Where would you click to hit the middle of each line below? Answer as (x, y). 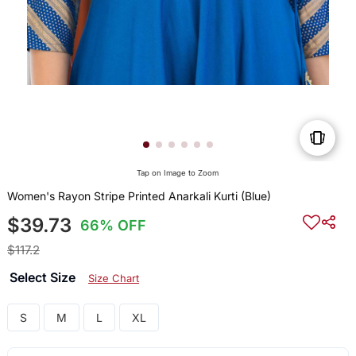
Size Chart (113, 279)
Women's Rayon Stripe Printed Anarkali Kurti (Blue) (139, 196)
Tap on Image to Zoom (178, 173)
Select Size (44, 278)
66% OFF (114, 226)
